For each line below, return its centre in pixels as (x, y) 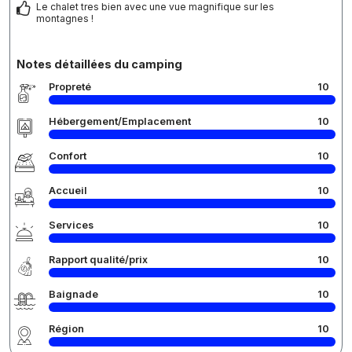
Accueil (68, 190)
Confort (68, 156)
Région (66, 328)
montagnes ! (65, 18)
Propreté (70, 86)
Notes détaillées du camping (99, 64)
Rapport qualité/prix (98, 259)
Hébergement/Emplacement (120, 121)
